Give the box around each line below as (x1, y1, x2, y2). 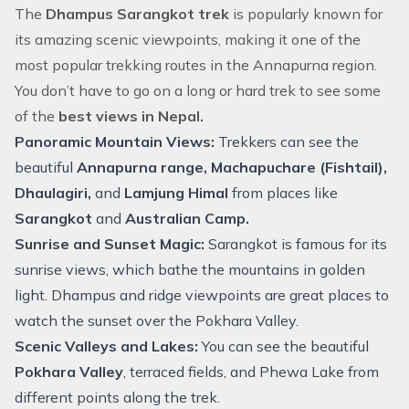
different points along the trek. (15, 388, 220, 406)
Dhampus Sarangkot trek (46, 5, 229, 23)
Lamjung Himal (124, 184, 232, 202)
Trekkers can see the (215, 132, 359, 151)
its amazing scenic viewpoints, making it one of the (15, 30, 361, 48)
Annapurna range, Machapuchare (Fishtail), (77, 158, 387, 176)
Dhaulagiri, (15, 184, 95, 202)
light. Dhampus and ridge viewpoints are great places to (15, 286, 389, 304)
